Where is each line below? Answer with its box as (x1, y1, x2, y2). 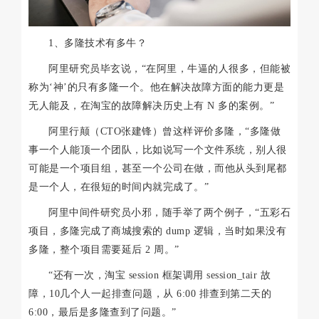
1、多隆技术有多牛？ (48, 37, 147, 48)
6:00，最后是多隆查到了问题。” (28, 306, 177, 318)
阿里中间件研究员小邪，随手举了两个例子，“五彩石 (48, 206, 291, 218)
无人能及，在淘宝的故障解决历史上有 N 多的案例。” (28, 100, 274, 111)
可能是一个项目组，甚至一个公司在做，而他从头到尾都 (28, 162, 287, 174)
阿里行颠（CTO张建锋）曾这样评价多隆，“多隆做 (48, 125, 281, 137)
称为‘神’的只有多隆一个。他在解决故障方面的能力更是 (28, 81, 284, 93)
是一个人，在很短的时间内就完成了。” (28, 181, 209, 192)
